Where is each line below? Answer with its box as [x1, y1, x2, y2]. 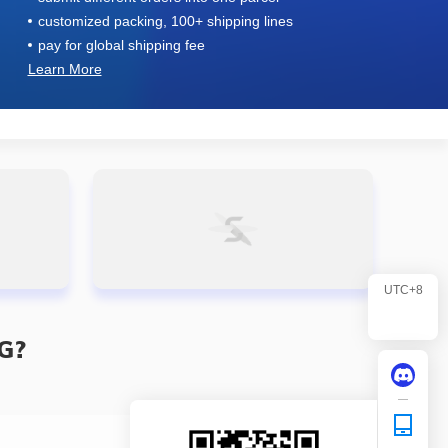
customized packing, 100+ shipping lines [37, 13, 293, 29]
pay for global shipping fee [37, 37, 205, 53]
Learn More [27, 61, 102, 77]
